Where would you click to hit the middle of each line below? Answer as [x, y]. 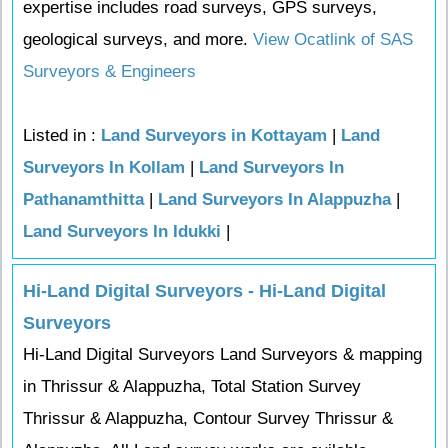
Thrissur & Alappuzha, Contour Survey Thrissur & [208, 418]
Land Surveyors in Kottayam [214, 135]
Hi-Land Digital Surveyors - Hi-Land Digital [204, 291]
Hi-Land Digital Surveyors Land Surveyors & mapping [222, 354]
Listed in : [62, 135]
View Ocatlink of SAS [330, 39]
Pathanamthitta [83, 199]
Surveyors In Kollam [104, 167]
